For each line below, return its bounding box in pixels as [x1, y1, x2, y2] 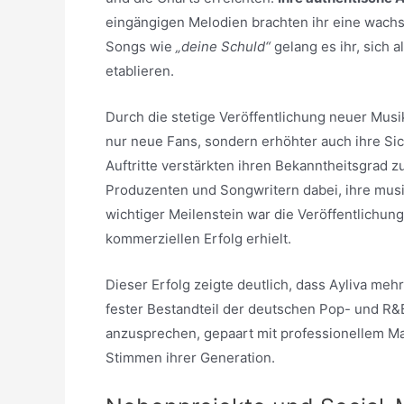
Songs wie [106, 37, 176, 55]
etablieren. [106, 61, 174, 79]
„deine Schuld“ [176, 37, 271, 55]
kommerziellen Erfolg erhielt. [106, 229, 291, 247]
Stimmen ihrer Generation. [106, 348, 275, 366]
